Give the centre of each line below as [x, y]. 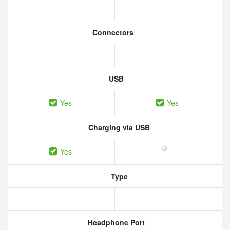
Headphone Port [115, 222]
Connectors [112, 32]
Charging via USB [118, 127]
